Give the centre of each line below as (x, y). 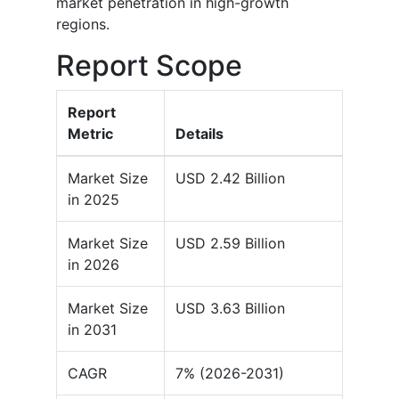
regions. (83, 24)
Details (199, 134)
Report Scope (149, 66)
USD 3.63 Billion (230, 309)
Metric (90, 134)
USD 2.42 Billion (230, 179)
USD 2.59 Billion (230, 244)
